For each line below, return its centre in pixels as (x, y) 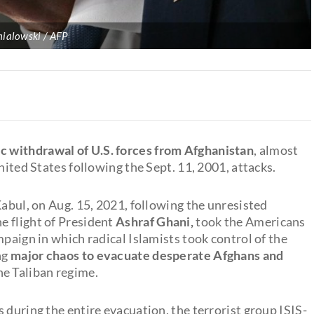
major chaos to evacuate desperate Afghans (136, 255)
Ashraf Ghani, (156, 221)
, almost (276, 150)
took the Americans (251, 221)
